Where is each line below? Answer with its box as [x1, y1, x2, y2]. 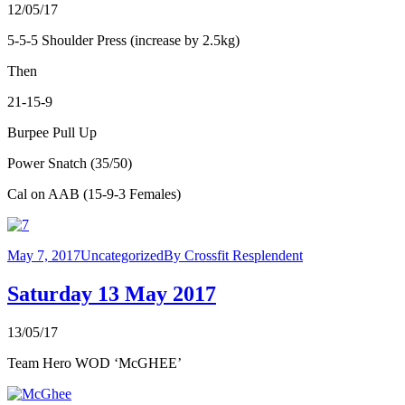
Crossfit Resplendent [184, 247, 303, 263]
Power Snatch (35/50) [7, 155, 132, 171]
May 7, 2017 [7, 247, 80, 263]
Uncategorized [80, 247, 164, 263]
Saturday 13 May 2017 [7, 281, 216, 306]
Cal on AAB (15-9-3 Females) [7, 185, 181, 202]
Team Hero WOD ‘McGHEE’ [7, 354, 182, 371]
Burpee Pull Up [7, 124, 97, 140]
